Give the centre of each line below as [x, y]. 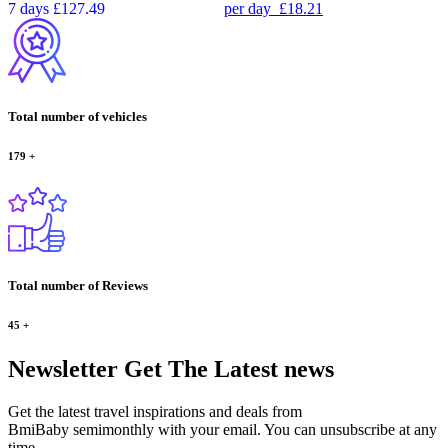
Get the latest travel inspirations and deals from [155, 412]
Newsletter [63, 369]
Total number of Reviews [78, 286]
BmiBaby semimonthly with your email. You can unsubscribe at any [222, 430]
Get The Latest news [226, 369]
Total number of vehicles [77, 117]
